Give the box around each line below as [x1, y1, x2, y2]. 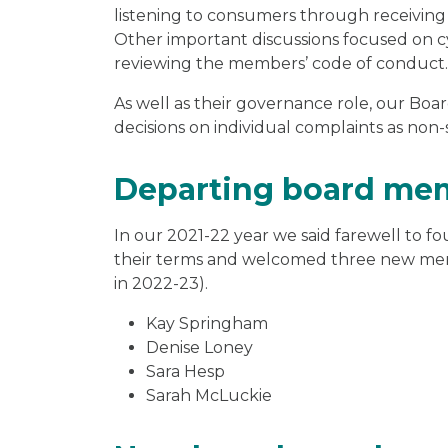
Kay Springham [146, 313, 268, 333]
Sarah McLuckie [146, 385, 272, 405]
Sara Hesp [146, 361, 225, 381]
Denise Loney [146, 337, 253, 357]
